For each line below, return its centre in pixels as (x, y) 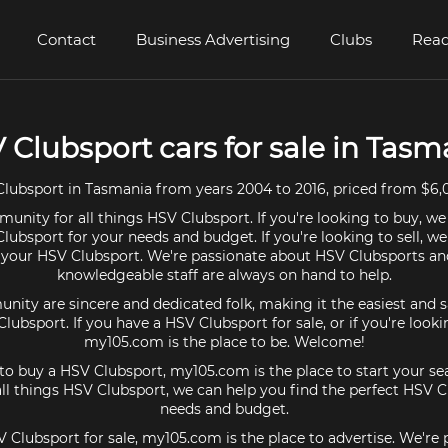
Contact (66, 39)
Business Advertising (213, 39)
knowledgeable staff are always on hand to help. (224, 275)
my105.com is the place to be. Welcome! (224, 342)
